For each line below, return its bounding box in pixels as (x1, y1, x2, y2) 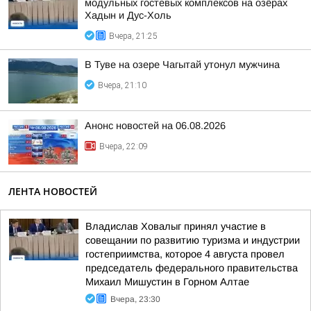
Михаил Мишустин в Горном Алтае (85, 276, 249, 287)
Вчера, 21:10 (98, 81, 146, 90)
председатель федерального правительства (85, 262, 298, 274)
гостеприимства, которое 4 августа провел (85, 249, 285, 260)
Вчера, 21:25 (109, 31, 158, 41)
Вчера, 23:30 (110, 294, 160, 304)
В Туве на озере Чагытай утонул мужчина (85, 59, 280, 70)
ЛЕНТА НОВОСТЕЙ (8, 185, 97, 198)
